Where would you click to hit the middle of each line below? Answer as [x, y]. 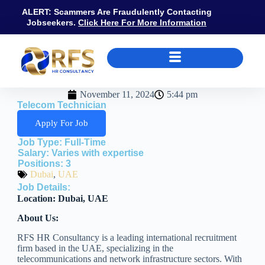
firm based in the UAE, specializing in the [95, 248]
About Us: [39, 218]
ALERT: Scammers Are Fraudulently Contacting [117, 12]
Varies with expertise [97, 153]
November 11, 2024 [117, 94]
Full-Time [85, 142]
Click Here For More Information [143, 22]
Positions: [41, 164]
